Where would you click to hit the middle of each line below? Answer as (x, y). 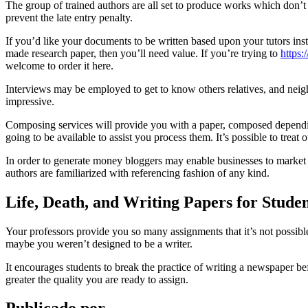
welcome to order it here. (59, 65)
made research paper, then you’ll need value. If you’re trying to (143, 53)
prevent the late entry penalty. (69, 17)
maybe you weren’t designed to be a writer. (99, 243)
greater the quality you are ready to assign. (97, 279)
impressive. (30, 101)
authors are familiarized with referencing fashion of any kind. (137, 173)
